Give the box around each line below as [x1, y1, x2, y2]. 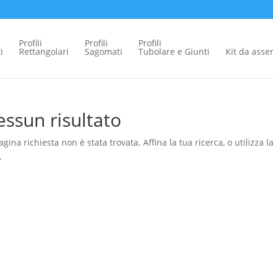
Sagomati [85, 46, 122, 57]
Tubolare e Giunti [138, 46, 210, 57]
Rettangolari [19, 46, 69, 57]
